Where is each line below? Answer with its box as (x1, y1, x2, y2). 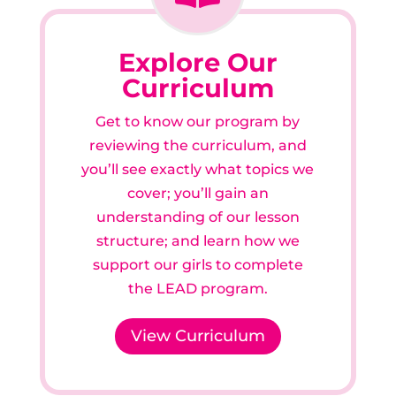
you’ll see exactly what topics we (81, 160, 315, 178)
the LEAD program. (127, 279, 268, 297)
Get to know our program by (95, 112, 301, 130)
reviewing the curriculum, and (88, 136, 307, 154)
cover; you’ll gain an (126, 184, 269, 202)
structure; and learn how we (95, 232, 300, 249)
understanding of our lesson (95, 208, 300, 225)
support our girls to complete (92, 255, 303, 273)
